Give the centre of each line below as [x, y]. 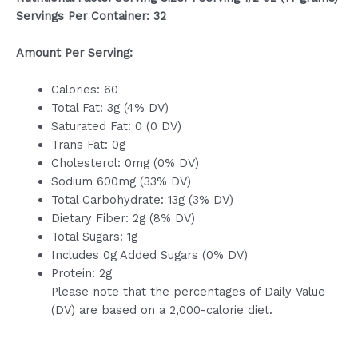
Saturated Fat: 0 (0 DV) [116, 127]
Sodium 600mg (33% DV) [121, 182]
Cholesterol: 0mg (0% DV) [125, 163]
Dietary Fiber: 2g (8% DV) [123, 219]
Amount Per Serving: [74, 53]
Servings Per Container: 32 [91, 16]
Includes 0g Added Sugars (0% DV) [149, 255]
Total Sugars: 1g [94, 237]
